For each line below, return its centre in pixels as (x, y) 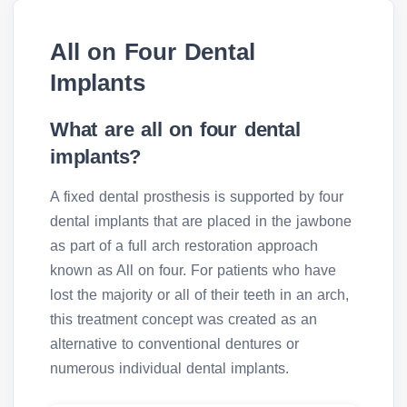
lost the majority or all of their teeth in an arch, (199, 295)
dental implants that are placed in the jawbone (201, 221)
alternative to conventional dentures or (174, 344)
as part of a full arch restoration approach (184, 246)
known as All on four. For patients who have (193, 270)
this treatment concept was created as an (184, 319)
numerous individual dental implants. (169, 368)
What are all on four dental (175, 129)
